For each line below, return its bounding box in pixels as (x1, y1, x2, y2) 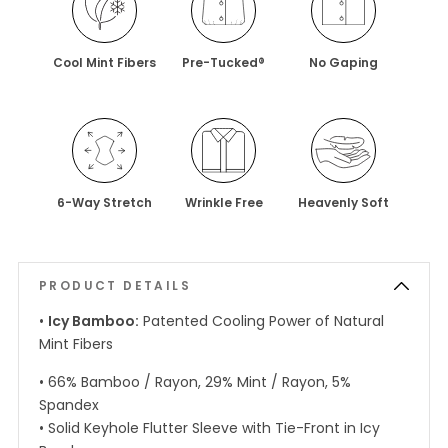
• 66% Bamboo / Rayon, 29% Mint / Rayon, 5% (39, 371, 351, 392)
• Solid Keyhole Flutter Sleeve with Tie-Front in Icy (39, 417, 380, 438)
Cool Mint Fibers (53, 53, 157, 71)
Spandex (39, 394, 99, 415)
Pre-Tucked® (182, 53, 266, 71)
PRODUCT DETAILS (39, 276, 191, 294)
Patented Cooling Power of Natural (139, 310, 384, 331)
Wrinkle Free (184, 193, 263, 211)
